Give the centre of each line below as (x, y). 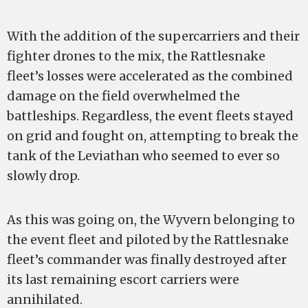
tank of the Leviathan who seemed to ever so (143, 156)
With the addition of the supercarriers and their (153, 36)
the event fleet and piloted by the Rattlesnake (148, 240)
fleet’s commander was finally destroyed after (147, 260)
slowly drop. (43, 176)
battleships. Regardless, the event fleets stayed (150, 116)
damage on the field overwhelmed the (123, 96)
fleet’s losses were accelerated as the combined (150, 76)
